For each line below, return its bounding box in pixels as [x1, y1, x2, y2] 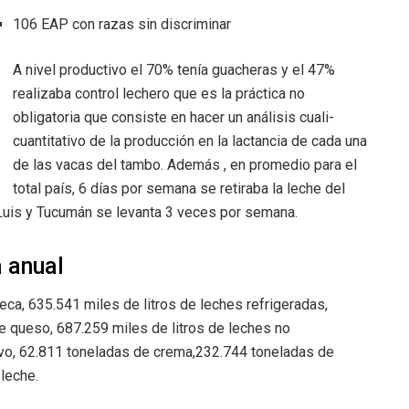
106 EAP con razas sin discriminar [13, 15, 231, 33]
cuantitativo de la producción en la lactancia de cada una [13, 131, 367, 150]
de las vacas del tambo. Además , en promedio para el [13, 155, 357, 173]
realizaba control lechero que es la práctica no [13, 84, 305, 102]
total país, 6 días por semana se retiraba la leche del [13, 179, 345, 197]
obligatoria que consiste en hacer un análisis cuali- [13, 108, 334, 126]
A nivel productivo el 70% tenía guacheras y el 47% [13, 60, 335, 79]
